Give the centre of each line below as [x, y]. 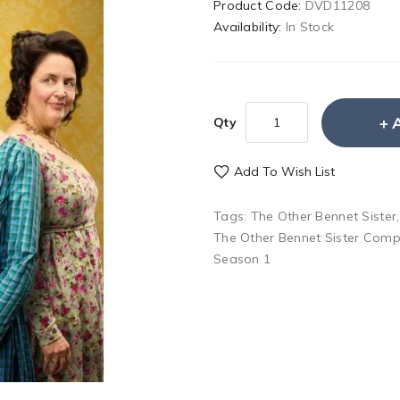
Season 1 [242, 259]
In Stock [310, 27]
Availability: [250, 27]
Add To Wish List [284, 171]
